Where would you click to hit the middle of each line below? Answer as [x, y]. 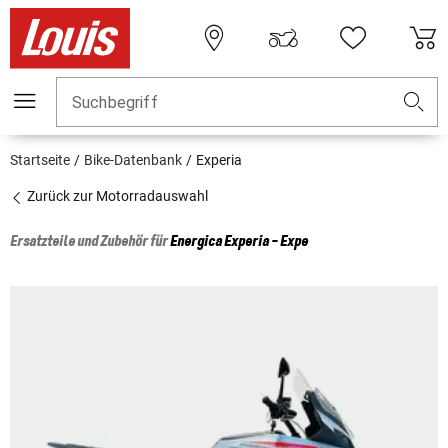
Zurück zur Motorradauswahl [116, 196]
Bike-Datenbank [133, 160]
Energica [196, 242]
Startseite [40, 160]
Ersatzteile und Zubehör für [90, 242]
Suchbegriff [115, 103]
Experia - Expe [266, 242]
